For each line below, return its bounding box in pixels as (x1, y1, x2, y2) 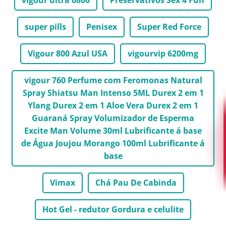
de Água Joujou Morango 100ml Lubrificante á (21, 138, 205, 149)
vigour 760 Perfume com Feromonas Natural (24, 75, 202, 86)
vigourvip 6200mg (128, 48, 198, 59)
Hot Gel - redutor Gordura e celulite (42, 204, 184, 215)
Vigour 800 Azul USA (28, 48, 107, 59)
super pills (25, 21, 66, 32)
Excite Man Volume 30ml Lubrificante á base (24, 125, 202, 136)
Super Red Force (137, 21, 201, 32)
